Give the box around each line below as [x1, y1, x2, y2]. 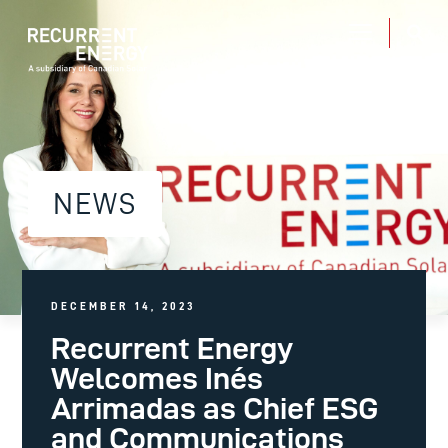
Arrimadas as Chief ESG [50, 391, 378, 425]
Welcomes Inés [50, 361, 263, 395]
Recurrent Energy [50, 331, 293, 365]
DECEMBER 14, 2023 [50, 300, 196, 312]
